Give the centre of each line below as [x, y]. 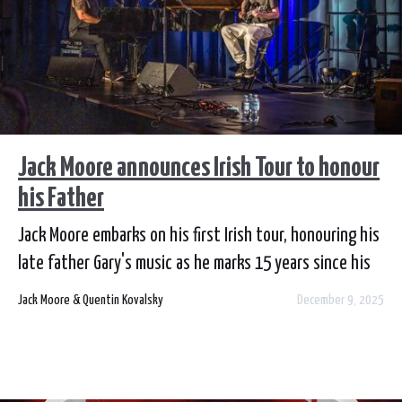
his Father [61, 199]
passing [43, 292]
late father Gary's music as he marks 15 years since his [194, 264]
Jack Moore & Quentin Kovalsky [91, 300]
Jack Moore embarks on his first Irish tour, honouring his [199, 236]
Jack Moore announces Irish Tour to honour [199, 168]
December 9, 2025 [341, 300]
